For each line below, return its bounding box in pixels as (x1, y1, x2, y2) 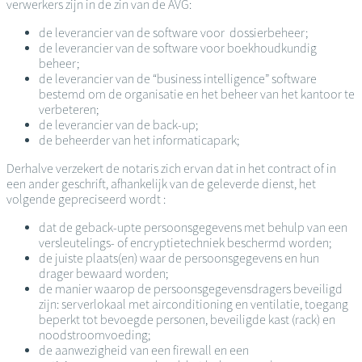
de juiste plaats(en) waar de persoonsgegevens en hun (39, 250, 319, 267)
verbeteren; (39, 102, 99, 118)
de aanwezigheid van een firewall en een (39, 343, 249, 359)
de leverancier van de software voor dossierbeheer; (39, 25, 308, 41)
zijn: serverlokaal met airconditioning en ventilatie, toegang (39, 297, 348, 313)
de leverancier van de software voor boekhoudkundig (39, 40, 317, 57)
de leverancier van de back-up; (39, 117, 198, 133)
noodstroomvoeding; (39, 327, 150, 343)
